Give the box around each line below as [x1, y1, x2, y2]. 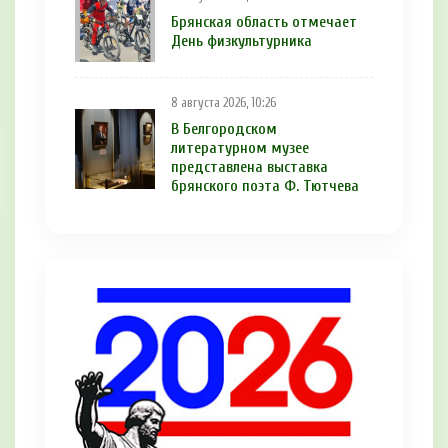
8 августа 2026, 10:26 [171, 96, 276, 111]
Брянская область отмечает [171, 12, 357, 31]
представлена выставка [171, 158, 328, 177]
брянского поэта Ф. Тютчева [171, 177, 359, 196]
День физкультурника [171, 31, 312, 50]
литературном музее [171, 139, 309, 158]
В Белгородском [171, 120, 277, 139]
